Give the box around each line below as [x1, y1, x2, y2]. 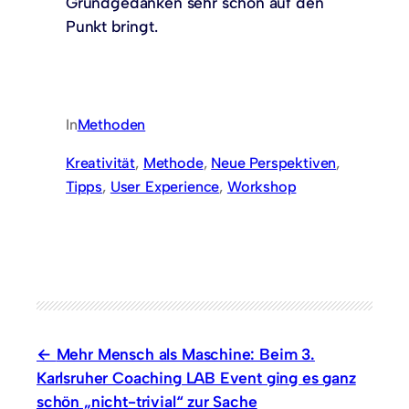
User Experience [110, 178, 220, 196]
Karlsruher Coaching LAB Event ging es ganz [37, 367, 356, 387]
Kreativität [66, 154, 136, 173]
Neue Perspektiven [211, 154, 337, 173]
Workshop [226, 178, 297, 196]
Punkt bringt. [66, 16, 158, 37]
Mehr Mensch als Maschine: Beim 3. [56, 343, 315, 363]
